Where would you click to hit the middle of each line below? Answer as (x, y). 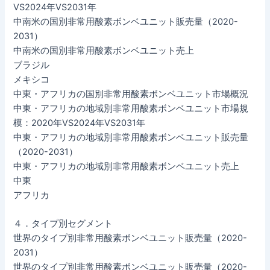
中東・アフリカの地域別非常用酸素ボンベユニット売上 (127, 166)
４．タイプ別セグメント (63, 223)
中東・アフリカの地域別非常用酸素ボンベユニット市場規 (131, 108)
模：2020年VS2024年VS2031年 (80, 123)
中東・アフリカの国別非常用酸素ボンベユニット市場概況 (131, 94)
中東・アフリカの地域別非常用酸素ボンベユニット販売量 (131, 137)
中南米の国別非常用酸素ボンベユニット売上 (104, 50)
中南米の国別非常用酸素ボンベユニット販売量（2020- (126, 21)
